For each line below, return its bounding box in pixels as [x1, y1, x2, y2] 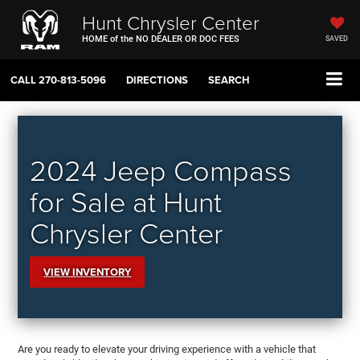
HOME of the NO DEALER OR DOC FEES [81, 33, 239, 44]
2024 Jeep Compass [30, 149, 292, 190]
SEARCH [208, 72, 250, 88]
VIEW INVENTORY [43, 264, 132, 280]
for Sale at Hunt [30, 181, 223, 222]
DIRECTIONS [126, 72, 188, 88]
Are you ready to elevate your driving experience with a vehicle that [18, 343, 317, 356]
